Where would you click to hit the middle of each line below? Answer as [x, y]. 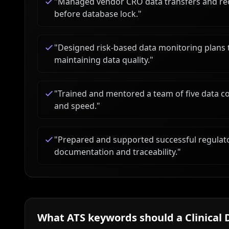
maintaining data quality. [102, 60]
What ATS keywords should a [111, 217]
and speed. [75, 106]
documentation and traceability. [116, 152]
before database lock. [96, 14]
